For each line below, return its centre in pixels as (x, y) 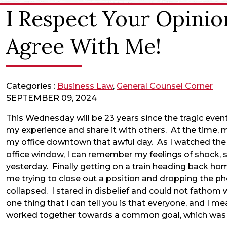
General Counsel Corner (165, 86)
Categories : (31, 86)
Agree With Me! (84, 46)
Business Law (85, 86)
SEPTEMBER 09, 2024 (51, 98)
